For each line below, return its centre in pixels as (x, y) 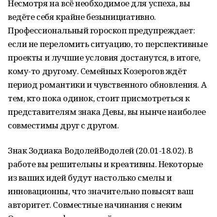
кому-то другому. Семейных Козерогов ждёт (97, 71)
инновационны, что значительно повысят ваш (101, 191)
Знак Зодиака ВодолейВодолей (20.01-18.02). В (101, 150)
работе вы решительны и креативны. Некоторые (105, 164)
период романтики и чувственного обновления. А (107, 85)
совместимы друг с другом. (63, 125)
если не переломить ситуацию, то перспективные (108, 44)
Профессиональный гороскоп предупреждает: (101, 30)
